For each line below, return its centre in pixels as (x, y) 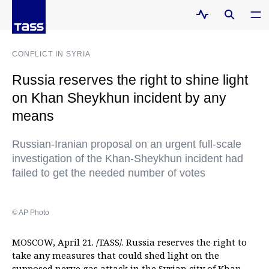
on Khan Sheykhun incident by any (119, 98)
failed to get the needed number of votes (109, 173)
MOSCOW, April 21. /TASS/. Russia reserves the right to (129, 242)
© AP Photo (31, 213)
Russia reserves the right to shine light (130, 80)
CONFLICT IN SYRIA (51, 54)
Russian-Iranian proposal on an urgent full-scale (127, 144)
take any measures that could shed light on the (116, 255)
